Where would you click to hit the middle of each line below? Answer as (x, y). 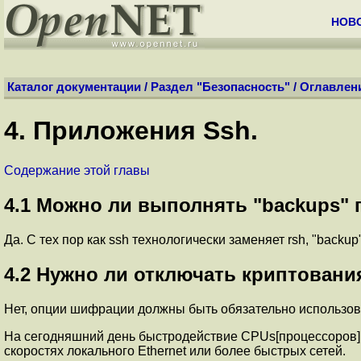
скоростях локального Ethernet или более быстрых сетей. (175, 351)
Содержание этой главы (77, 170)
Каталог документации (74, 87)
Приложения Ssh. (145, 131)
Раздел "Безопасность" (220, 87)
